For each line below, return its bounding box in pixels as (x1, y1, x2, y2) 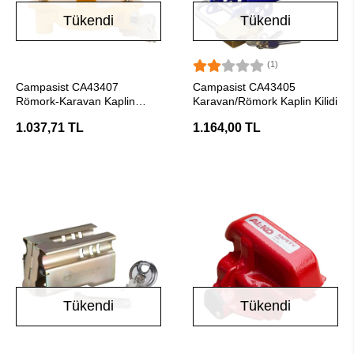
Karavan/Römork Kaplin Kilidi (193, 95, 337, 107)
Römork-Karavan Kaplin (16, 95, 135, 107)
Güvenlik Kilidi (16, 109, 85, 122)
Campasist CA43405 (193, 81, 296, 93)
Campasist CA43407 (16, 81, 119, 93)
